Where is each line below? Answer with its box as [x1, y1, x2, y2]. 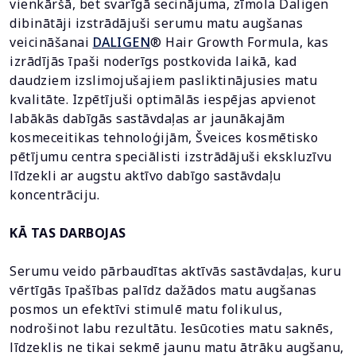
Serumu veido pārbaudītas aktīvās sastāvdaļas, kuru [10, 262, 341, 280]
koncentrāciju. [10, 186, 99, 203]
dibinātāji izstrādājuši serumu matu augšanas [10, 14, 303, 32]
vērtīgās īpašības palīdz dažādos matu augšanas [10, 281, 316, 299]
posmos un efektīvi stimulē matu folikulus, [10, 300, 282, 318]
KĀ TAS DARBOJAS [10, 224, 126, 242]
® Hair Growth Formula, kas [150, 33, 328, 51]
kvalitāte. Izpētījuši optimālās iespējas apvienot [10, 91, 316, 108]
